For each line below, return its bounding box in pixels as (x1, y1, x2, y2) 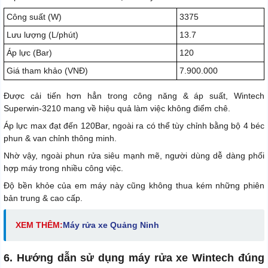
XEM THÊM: (16, 220, 63, 230)
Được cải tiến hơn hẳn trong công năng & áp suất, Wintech (4, 90, 264, 100)
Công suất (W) (7, 11, 62, 22)
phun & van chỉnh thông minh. (4, 133, 117, 143)
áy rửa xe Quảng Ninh (70, 220, 159, 230)
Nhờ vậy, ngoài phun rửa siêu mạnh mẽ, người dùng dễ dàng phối (4, 150, 264, 160)
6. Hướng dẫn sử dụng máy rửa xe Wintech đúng (4, 251, 264, 264)
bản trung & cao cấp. (4, 193, 83, 203)
